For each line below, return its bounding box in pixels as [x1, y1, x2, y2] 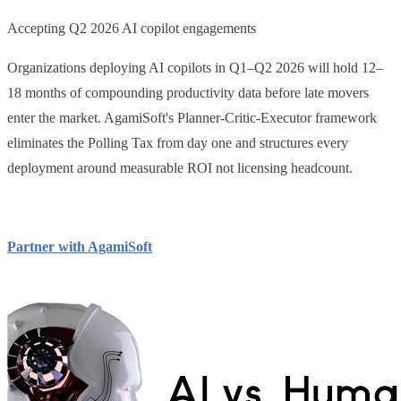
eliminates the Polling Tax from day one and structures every [7, 134, 348, 150]
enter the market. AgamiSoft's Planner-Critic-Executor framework [7, 109, 377, 125]
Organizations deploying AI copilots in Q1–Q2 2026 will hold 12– [7, 59, 383, 75]
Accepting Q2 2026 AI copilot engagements [7, 20, 256, 36]
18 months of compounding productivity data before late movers [7, 84, 369, 100]
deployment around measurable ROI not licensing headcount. [7, 159, 353, 175]
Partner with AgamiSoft [7, 238, 152, 254]
